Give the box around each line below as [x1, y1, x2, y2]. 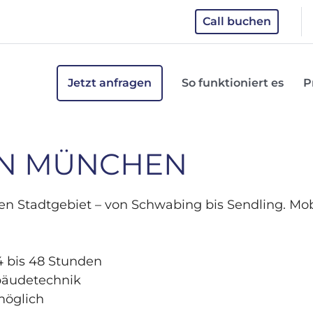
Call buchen [202, 15, 271, 28]
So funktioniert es [182, 75, 284, 89]
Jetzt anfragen [68, 75, 152, 89]
